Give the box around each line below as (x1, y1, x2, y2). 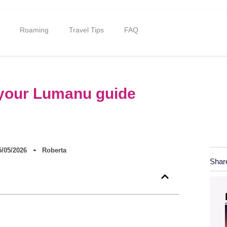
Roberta (42, 146, 66, 154)
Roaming (19, 26, 49, 34)
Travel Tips (68, 26, 104, 34)
